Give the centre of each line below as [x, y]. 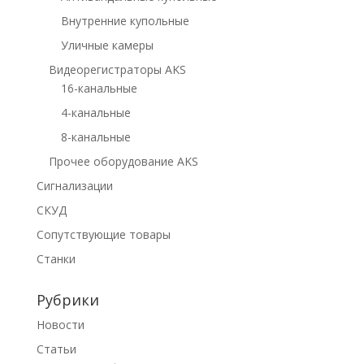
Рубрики [67, 300]
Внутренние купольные [125, 21]
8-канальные [95, 137]
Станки [56, 259]
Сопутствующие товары [103, 234]
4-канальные [95, 113]
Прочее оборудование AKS [123, 161]
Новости [60, 325]
